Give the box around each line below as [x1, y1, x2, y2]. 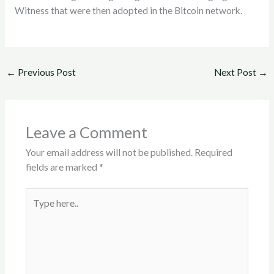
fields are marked [25, 161, 99, 172]
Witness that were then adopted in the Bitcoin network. [14, 4, 242, 16]
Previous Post [16, 67, 76, 78]
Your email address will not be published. [25, 146, 193, 158]
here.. [24, 204, 47, 215]
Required [194, 146, 232, 158]
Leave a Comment [25, 122, 147, 141]
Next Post [213, 67, 258, 78]
